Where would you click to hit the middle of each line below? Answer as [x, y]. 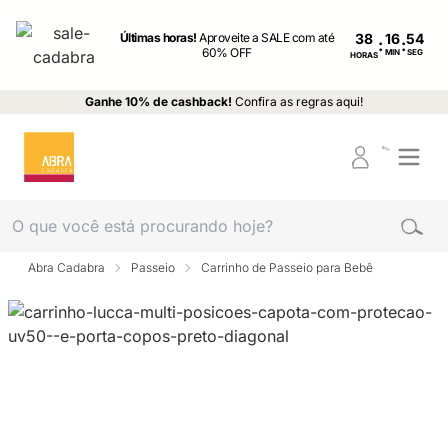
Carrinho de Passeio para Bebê [287, 267]
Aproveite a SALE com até [267, 37]
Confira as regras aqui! [299, 101]
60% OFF [227, 52]
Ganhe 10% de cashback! [158, 101]
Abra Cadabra [66, 267]
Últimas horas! [159, 37]
